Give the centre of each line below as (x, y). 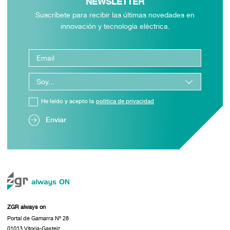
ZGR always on (26, 207)
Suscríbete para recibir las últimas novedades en (115, 15)
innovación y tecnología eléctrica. (115, 26)
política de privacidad (125, 101)
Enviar (56, 120)
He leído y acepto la (68, 101)
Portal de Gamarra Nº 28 (38, 218)
